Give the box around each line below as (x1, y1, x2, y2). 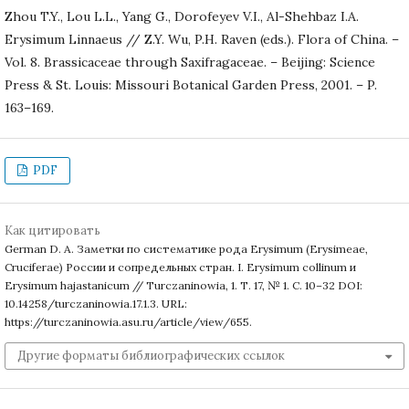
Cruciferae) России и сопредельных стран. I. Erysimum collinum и (5, 259, 356, 274)
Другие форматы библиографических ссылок (17, 347, 285, 363)
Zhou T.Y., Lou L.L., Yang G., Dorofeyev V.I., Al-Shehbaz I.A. (5, 7, 359, 25)
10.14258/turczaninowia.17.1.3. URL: (5, 296, 187, 310)
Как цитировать (5, 222, 100, 238)
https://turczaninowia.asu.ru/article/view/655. (5, 314, 252, 329)
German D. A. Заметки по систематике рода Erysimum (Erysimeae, (5, 241, 368, 256)
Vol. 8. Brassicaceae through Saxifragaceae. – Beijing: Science (5, 53, 375, 70)
